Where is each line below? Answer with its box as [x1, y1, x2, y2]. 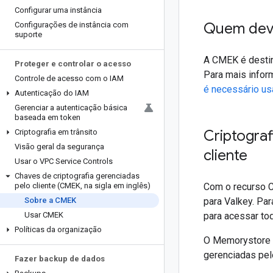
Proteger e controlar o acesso [15, 59, 131, 68]
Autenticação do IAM [15, 88, 89, 97]
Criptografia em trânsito [15, 127, 97, 136]
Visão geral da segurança [15, 142, 104, 151]
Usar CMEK [24, 210, 63, 219]
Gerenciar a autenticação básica [15, 103, 127, 112]
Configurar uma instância [15, 5, 102, 15]
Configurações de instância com [15, 20, 129, 29]
